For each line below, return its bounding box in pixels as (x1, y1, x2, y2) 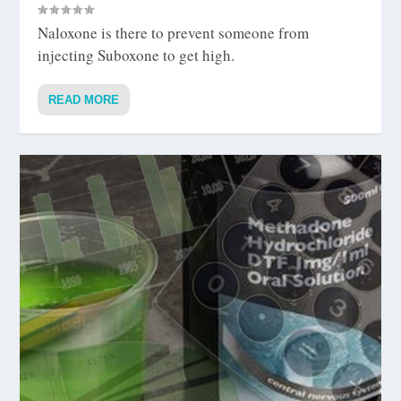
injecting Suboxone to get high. (38, 44, 235, 65)
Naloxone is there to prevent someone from (38, 21, 310, 43)
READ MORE (48, 92, 120, 107)
